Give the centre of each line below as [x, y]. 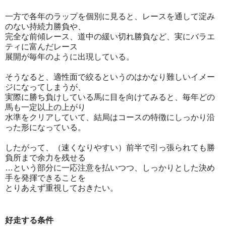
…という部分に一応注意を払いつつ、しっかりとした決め [110, 167]
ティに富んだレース [41, 46]
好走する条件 [29, 220]
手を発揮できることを [45, 178]
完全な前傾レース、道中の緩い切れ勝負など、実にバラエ [110, 36]
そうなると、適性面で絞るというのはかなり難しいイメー [110, 77]
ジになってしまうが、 [45, 87]
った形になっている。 [45, 127]
